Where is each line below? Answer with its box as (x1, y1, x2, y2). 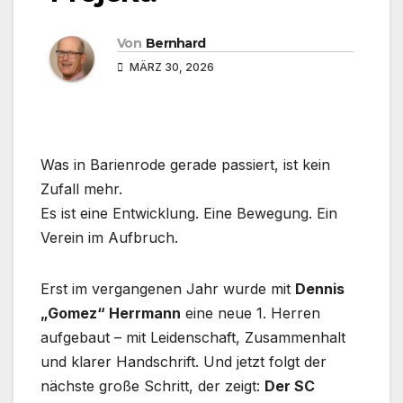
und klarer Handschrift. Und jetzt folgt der (40, 353, 327, 372)
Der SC (264, 377, 315, 396)
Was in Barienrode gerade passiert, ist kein (40, 156, 330, 175)
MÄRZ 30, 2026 (127, 60, 214, 75)
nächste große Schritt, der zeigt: (40, 377, 264, 396)
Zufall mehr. (40, 180, 122, 199)
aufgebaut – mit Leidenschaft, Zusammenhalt (40, 328, 345, 347)
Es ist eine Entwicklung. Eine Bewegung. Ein (40, 204, 337, 223)
